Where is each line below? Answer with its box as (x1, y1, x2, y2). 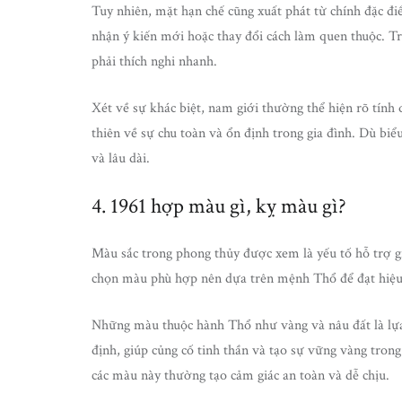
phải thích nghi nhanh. (92, 51, 217, 71)
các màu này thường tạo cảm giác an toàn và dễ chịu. (92, 365, 389, 385)
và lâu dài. (92, 148, 150, 168)
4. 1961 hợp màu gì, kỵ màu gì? (92, 191, 346, 220)
